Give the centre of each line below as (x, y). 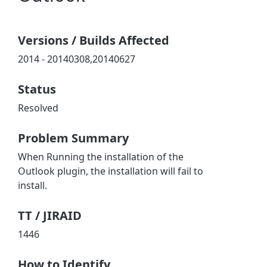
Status (37, 89)
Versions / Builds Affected (94, 40)
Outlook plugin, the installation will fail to (111, 171)
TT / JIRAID (50, 215)
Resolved (38, 108)
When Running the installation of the (101, 156)
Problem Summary (74, 138)
